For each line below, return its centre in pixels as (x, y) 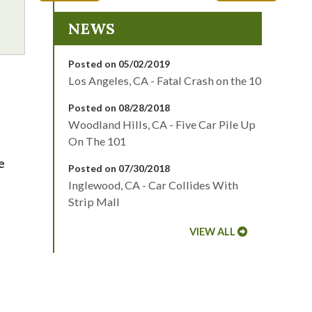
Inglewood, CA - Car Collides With (153, 185)
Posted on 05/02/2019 (119, 64)
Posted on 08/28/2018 (119, 108)
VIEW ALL (212, 232)
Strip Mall (94, 202)
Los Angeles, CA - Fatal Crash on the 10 (165, 81)
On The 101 (97, 141)
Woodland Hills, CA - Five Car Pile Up (162, 125)
